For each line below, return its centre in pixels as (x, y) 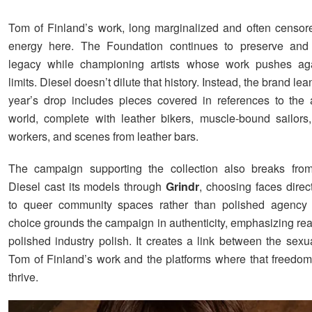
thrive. (23, 276)
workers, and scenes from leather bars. (103, 136)
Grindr (183, 186)
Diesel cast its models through (87, 186)
